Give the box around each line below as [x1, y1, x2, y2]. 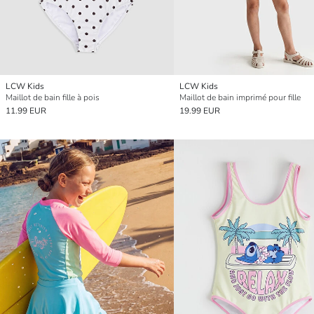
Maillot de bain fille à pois [6, 92, 100, 104]
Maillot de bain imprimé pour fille [179, 92, 301, 104]
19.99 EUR [179, 105, 220, 117]
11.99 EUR [6, 105, 46, 117]
